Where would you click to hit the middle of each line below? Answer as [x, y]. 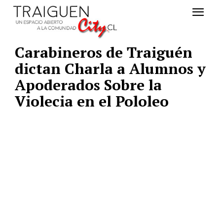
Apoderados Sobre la [88, 85]
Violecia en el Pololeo [92, 101]
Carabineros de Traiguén [104, 53]
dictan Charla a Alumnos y [110, 69]
